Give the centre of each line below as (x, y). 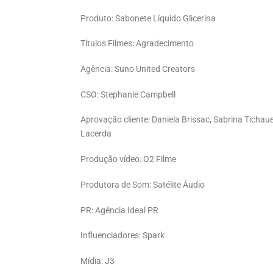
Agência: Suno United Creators (138, 69)
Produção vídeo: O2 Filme (128, 160)
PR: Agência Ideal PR (119, 210)
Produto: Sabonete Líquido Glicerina (148, 18)
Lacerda (96, 134)
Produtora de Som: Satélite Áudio (143, 185)
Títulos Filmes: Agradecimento (137, 44)
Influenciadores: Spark (122, 236)
